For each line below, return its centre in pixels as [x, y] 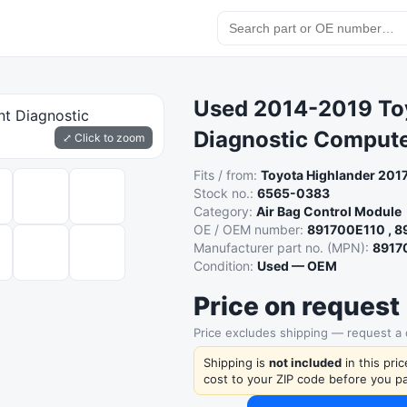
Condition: [226, 266]
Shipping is [237, 362]
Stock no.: [226, 193]
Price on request [297, 306]
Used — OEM [298, 266]
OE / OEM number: [251, 229]
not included [306, 362]
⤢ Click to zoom [104, 138]
